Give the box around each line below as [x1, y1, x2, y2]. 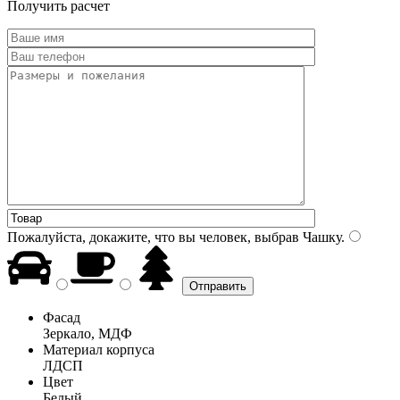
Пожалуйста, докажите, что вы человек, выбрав [7, 229, 299, 245]
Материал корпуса [43, 341, 154, 357]
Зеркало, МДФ [43, 325, 132, 341]
